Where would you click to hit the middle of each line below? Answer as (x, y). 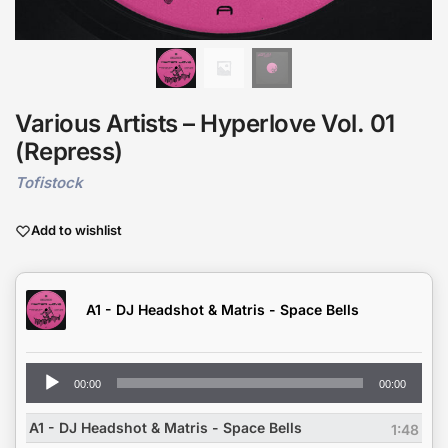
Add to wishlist (76, 230)
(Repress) (69, 151)
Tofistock (49, 182)
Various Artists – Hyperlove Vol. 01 (205, 123)
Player (45, 393)
